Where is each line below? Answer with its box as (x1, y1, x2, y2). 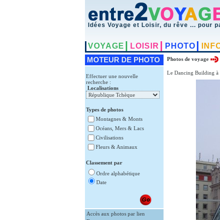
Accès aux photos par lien (86, 211, 145, 217)
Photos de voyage (166, 56, 210, 62)
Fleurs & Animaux (95, 144, 137, 150)
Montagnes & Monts (95, 116, 142, 122)
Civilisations (95, 135, 123, 140)
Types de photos (85, 107, 123, 112)
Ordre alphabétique (96, 170, 141, 176)
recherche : (85, 79, 111, 85)
